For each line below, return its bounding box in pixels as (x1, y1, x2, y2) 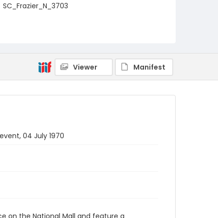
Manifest (133, 62, 165, 72)
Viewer (73, 62, 97, 72)
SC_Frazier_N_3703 (3, 1, 68, 11)
